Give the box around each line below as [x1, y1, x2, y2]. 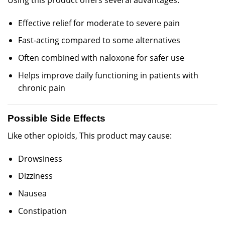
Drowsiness [18, 153, 62, 164]
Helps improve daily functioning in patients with [18, 69, 198, 81]
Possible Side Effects [8, 113, 105, 124]
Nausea [18, 188, 47, 199]
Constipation [18, 205, 67, 216]
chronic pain [18, 82, 65, 93]
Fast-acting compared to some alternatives [18, 35, 180, 46]
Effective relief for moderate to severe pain [18, 17, 180, 29]
